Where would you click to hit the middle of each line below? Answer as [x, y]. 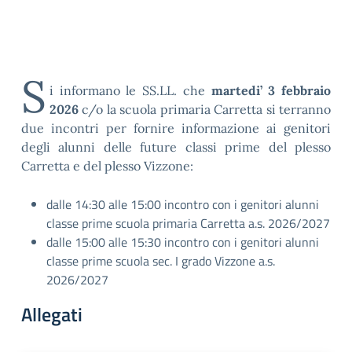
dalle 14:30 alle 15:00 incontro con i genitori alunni [183, 204]
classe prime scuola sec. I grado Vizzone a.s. [161, 261]
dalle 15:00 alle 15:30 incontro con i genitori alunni [183, 242]
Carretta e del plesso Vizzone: [107, 166]
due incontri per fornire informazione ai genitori [176, 128]
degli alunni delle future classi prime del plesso [176, 147]
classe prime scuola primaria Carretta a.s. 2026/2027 [188, 223]
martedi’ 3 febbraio [271, 90]
